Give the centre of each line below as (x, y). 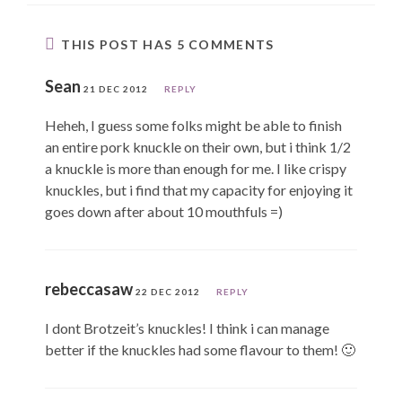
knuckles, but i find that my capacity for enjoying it (199, 189)
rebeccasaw (89, 288)
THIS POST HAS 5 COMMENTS (168, 44)
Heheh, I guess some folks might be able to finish (193, 125)
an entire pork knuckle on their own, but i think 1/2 (198, 146)
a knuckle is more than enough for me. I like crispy (196, 168)
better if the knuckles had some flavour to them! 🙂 (200, 349)
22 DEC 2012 (168, 291)
